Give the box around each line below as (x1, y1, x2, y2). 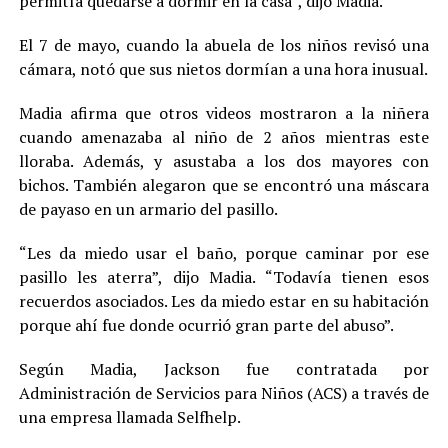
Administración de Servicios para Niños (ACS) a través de (18, 381, 430, 404)
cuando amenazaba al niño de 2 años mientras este (18, 125, 430, 148)
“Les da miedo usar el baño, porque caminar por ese (18, 241, 430, 264)
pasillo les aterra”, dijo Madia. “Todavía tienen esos (18, 265, 430, 288)
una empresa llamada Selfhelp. (18, 405, 241, 428)
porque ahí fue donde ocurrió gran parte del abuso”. (18, 313, 394, 336)
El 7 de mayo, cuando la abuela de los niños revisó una (18, 33, 430, 56)
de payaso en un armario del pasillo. (18, 197, 278, 220)
